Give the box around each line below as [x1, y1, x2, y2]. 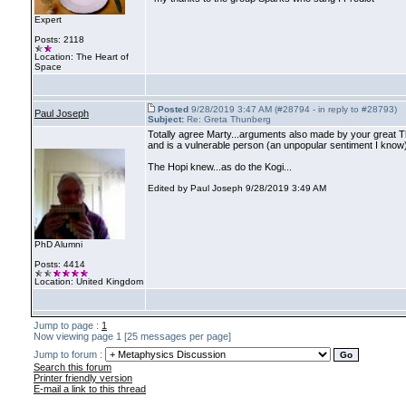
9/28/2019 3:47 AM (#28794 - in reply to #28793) [188, 104, 397, 114]
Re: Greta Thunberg [184, 114, 271, 124]
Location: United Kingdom [34, 276, 143, 286]
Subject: [148, 114, 184, 124]
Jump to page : [34, 320, 101, 331]
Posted [158, 104, 188, 114]
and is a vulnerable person [148, 140, 266, 150]
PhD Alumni [34, 239, 82, 249]
